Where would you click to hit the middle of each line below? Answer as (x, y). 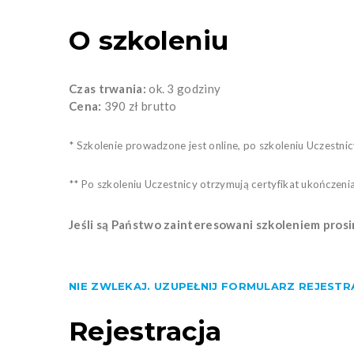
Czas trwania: (107, 88)
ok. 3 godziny (183, 88)
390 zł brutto (140, 105)
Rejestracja (145, 331)
